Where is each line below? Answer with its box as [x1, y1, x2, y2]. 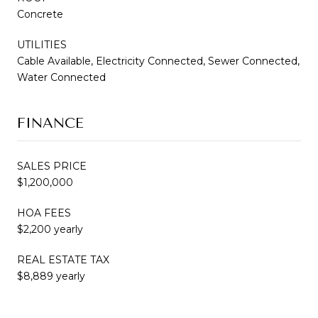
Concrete [17, 7, 63, 21]
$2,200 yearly [17, 222, 83, 236]
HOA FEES [17, 206, 71, 219]
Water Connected [17, 70, 106, 84]
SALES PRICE [17, 159, 87, 172]
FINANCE [17, 114, 84, 131]
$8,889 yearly [17, 269, 85, 283]
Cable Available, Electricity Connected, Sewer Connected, [17, 54, 300, 67]
